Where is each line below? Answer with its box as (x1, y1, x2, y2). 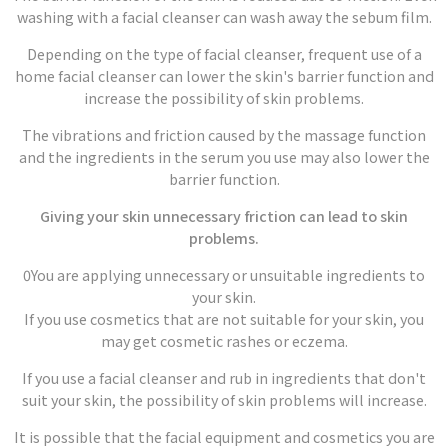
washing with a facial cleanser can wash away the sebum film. (16, 6, 432, 27)
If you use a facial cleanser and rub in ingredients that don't (22, 367, 426, 388)
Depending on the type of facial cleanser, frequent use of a (26, 43, 422, 64)
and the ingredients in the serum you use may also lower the (18, 146, 430, 167)
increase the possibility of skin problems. (84, 87, 364, 108)
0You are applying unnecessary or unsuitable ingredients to (23, 264, 425, 285)
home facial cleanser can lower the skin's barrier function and (14, 65, 434, 86)
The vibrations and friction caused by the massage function (22, 124, 426, 145)
